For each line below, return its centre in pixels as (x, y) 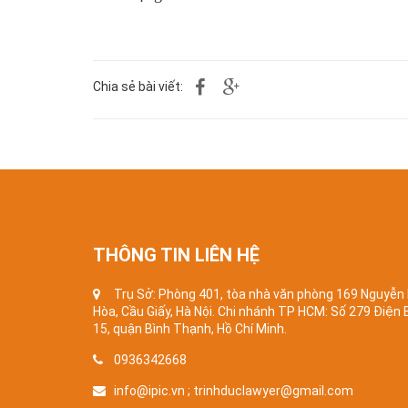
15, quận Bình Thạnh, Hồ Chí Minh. (190, 329)
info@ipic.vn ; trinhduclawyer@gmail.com (234, 391)
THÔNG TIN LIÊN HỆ (176, 255)
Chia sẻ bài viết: (138, 87)
